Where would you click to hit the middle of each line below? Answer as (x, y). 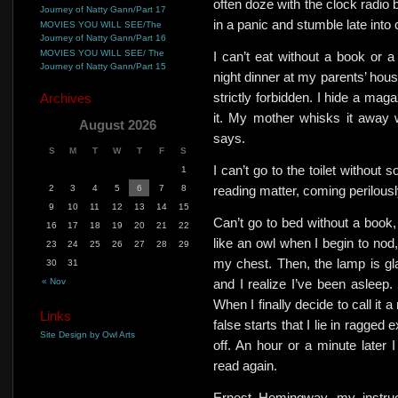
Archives (66, 98)
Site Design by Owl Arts (88, 334)
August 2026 (118, 124)
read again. (245, 366)
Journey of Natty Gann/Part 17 (103, 9)
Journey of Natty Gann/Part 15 (103, 66)
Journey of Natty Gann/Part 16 (103, 37)
